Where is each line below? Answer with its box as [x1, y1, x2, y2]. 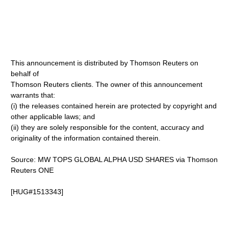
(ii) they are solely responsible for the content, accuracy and [11, 123, 204, 131]
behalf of [11, 70, 39, 78]
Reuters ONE [11, 166, 54, 174]
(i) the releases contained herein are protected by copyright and [11, 102, 217, 110]
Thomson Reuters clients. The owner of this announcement [11, 80, 203, 88]
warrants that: [11, 91, 56, 99]
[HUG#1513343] [11, 188, 64, 196]
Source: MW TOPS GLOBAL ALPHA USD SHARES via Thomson [11, 155, 218, 164]
